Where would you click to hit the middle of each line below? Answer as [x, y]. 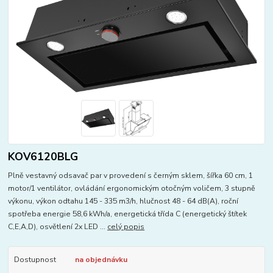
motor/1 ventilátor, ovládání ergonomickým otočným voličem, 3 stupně [132, 188]
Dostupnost [35, 259]
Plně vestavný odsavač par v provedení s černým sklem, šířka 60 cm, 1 [131, 175]
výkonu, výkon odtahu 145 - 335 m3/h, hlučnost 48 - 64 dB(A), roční [123, 201]
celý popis [126, 226]
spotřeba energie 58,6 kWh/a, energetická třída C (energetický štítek [128, 214]
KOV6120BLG [43, 156]
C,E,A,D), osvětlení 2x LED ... [58, 226]
